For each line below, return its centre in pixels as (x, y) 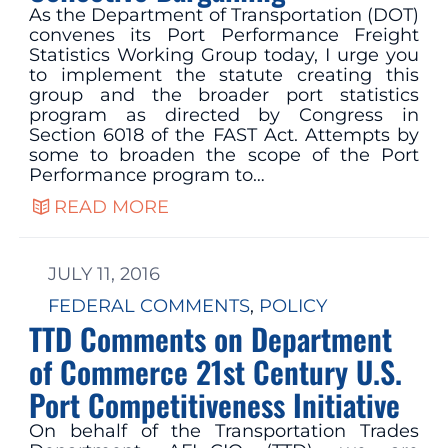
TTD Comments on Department (210, 339)
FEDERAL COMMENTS (148, 306)
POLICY (292, 306)
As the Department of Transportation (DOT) (224, 14)
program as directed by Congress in (224, 114)
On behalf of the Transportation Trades (224, 431)
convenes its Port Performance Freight (224, 34)
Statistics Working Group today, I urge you (224, 54)
